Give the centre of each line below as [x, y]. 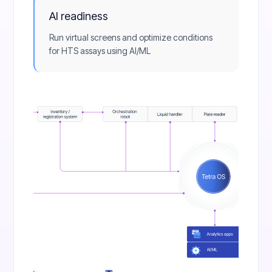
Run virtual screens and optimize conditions [131, 37]
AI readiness [79, 16]
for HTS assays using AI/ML [100, 50]
